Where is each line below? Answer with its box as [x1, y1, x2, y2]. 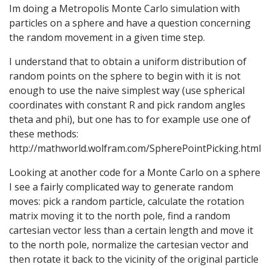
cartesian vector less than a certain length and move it [9, 224, 253, 237]
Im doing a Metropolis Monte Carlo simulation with [9, 2, 240, 16]
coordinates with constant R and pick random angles [9, 98, 245, 112]
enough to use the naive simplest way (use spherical [9, 84, 245, 98]
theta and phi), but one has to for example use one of [9, 113, 251, 127]
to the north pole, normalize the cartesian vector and [9, 238, 248, 252]
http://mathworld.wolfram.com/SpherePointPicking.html [9, 142, 261, 155]
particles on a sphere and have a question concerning [9, 16, 251, 30]
